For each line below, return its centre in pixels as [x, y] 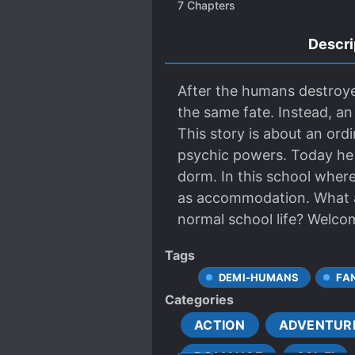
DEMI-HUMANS [259, 277]
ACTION [220, 325]
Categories [199, 300]
